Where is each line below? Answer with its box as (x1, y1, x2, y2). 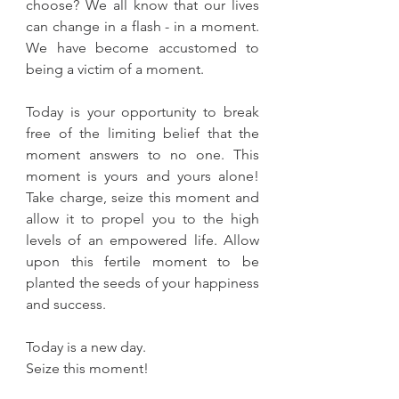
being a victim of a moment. (26, 61, 204, 77)
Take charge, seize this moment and (26, 189, 259, 206)
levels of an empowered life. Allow (26, 232, 259, 248)
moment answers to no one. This (26, 146, 259, 163)
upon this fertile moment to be (26, 253, 259, 270)
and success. (26, 296, 106, 313)
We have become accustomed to (26, 39, 259, 56)
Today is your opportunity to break (26, 103, 259, 120)
